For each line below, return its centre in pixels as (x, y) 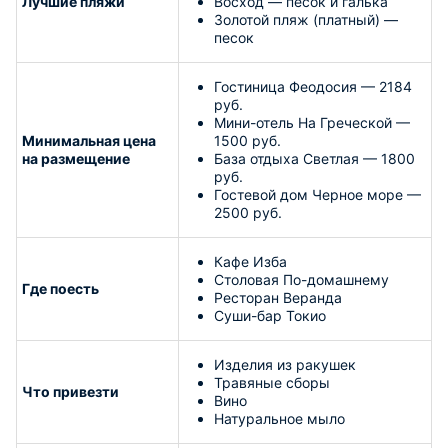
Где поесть (60, 288)
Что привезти (70, 391)
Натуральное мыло (279, 418)
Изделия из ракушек (285, 364)
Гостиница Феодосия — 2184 (313, 86)
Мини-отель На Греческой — (314, 122)
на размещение (76, 158)
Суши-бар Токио (270, 315)
